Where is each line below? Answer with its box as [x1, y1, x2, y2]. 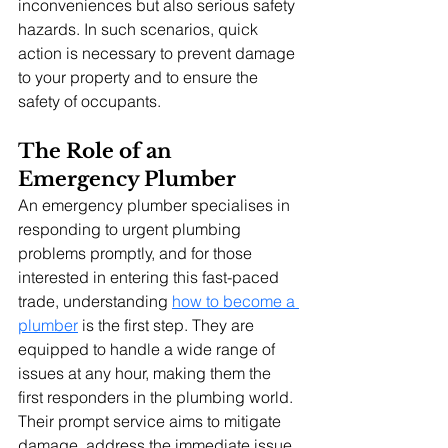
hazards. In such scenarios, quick [18, 18, 262, 39]
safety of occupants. [18, 90, 161, 111]
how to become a [172, 290, 299, 311]
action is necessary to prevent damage [18, 42, 299, 63]
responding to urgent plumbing [18, 218, 245, 239]
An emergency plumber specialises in [18, 194, 294, 215]
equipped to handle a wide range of [18, 338, 279, 359]
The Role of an [18, 138, 177, 163]
